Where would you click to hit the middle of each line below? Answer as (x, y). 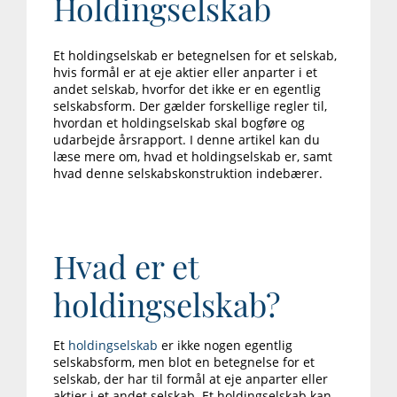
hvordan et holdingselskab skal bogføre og (179, 123)
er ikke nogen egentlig (225, 346)
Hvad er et (126, 266)
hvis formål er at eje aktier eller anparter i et (185, 73)
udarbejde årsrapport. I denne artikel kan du (187, 140)
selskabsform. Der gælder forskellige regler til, (190, 106)
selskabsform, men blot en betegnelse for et (184, 362)
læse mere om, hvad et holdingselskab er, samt (193, 157)
